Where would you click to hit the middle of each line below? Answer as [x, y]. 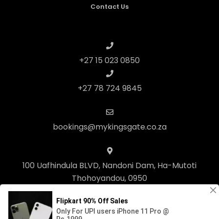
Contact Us [109, 6]
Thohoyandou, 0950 [109, 178]
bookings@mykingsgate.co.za [109, 127]
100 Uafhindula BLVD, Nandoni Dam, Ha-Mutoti [109, 165]
